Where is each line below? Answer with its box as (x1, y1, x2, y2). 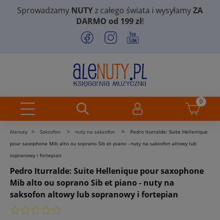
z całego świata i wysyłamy (93, 5, 193, 16)
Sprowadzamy (17, 5, 71, 16)
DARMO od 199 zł (76, 16, 142, 27)
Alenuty (10, 128, 27, 135)
